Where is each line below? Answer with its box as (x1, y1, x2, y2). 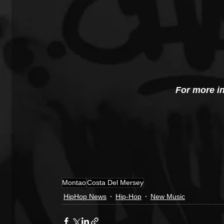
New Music (150, 192, 185, 200)
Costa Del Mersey (87, 178, 143, 187)
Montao (62, 178, 86, 187)
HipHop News (63, 192, 106, 200)
